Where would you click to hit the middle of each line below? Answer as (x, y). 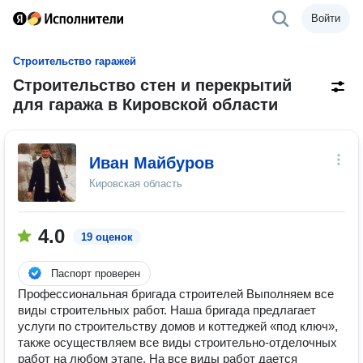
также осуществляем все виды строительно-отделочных (177, 342)
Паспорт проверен (96, 273)
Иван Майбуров (152, 163)
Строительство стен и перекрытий (152, 85)
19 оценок (107, 237)
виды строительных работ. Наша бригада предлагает (167, 310)
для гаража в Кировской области (145, 105)
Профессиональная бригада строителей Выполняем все (176, 294)
